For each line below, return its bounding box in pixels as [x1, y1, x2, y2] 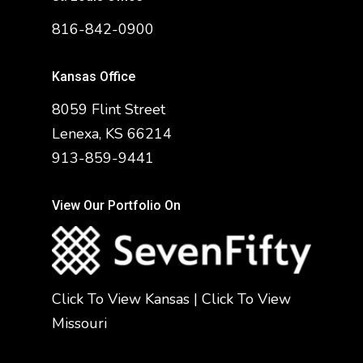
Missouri [52, 314, 107, 333]
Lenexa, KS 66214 [52, 124, 172, 144]
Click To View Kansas [52, 289, 190, 309]
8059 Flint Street [52, 100, 165, 120]
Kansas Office [52, 69, 135, 85]
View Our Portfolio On [52, 198, 181, 214]
